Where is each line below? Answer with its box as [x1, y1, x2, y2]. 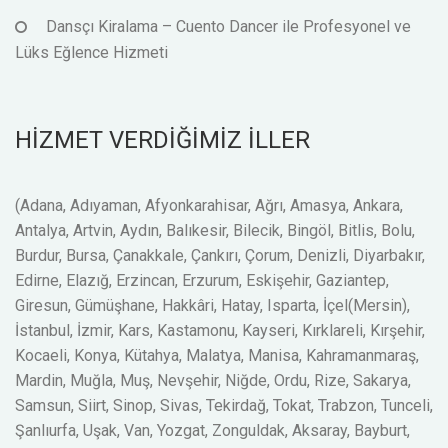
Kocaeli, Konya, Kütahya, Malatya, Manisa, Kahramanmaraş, [15, 345, 419, 365]
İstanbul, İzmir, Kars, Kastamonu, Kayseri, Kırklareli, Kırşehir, [15, 320, 425, 340]
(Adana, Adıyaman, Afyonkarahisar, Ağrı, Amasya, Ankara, [15, 195, 403, 215]
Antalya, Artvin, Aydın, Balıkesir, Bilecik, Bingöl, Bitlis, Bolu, [15, 220, 415, 240]
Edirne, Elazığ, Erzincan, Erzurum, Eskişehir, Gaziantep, [15, 270, 389, 290]
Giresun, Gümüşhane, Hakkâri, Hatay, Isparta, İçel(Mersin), [15, 295, 410, 315]
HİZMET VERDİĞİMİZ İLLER [15, 125, 310, 154]
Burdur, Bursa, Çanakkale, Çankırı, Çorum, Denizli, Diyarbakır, [15, 245, 425, 265]
